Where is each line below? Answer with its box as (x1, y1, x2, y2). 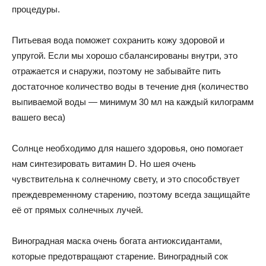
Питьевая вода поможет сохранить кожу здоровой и (12, 35, 224, 45)
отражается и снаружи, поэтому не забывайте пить (12, 66, 221, 76)
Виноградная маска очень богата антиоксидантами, (12, 236, 222, 246)
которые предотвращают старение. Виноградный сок (12, 251, 228, 261)
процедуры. (12, 4, 60, 14)
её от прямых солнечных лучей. (12, 205, 143, 215)
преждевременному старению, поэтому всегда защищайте (12, 189, 250, 199)
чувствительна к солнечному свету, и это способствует (12, 174, 240, 184)
